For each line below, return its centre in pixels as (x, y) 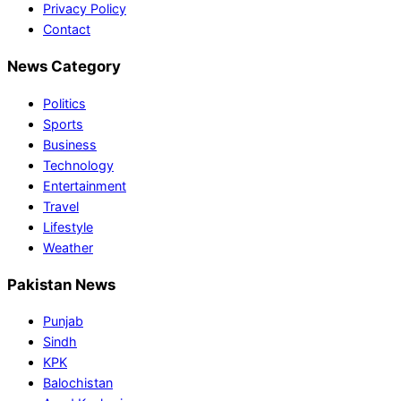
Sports (63, 124)
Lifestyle (68, 226)
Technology (78, 165)
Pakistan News (61, 284)
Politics (64, 103)
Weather (68, 247)
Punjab (63, 321)
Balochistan (78, 383)
